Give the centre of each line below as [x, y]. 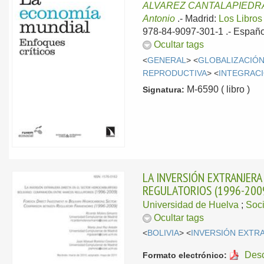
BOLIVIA [164, 233]
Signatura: [164, 89]
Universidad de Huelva [191, 204]
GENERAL [167, 60]
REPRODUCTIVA [175, 73]
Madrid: [202, 19]
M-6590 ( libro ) [217, 89]
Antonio [159, 19]
